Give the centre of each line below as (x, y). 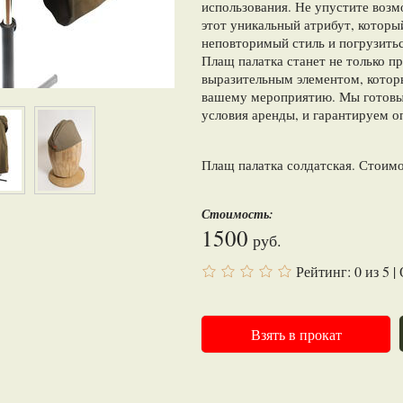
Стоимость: (237, 215)
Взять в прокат (296, 335)
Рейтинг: (325, 272)
